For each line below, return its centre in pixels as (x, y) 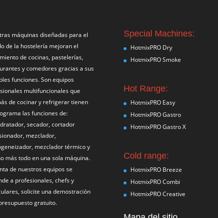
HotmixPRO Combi (155, 182)
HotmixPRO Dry (151, 48)
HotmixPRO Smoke (155, 60)
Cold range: (146, 156)
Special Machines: (159, 34)
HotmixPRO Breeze (156, 170)
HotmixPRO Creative (158, 194)
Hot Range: (145, 89)
